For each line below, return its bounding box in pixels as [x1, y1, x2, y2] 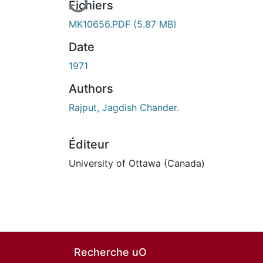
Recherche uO [74, 246, 147, 258]
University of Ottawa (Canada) [69, 157, 205, 169]
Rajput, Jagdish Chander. [69, 101, 179, 113]
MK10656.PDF [69, 18, 133, 30]
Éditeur [69, 137, 109, 151]
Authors [69, 81, 113, 96]
